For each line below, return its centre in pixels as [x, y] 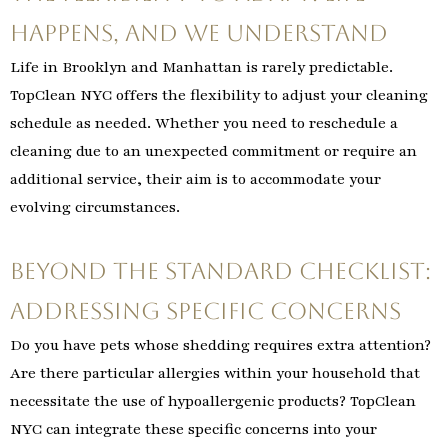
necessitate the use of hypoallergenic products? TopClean [213, 401]
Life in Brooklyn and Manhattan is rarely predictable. [201, 67]
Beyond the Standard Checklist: [220, 271]
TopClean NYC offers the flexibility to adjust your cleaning [219, 95]
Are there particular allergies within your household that [215, 373]
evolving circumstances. [95, 207]
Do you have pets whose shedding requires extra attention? [220, 345]
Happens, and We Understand [199, 33]
